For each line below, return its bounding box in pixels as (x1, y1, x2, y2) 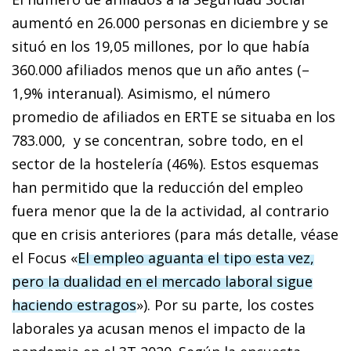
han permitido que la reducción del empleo (12, 178, 303, 197)
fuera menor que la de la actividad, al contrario (12, 201, 329, 221)
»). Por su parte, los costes (136, 295, 314, 315)
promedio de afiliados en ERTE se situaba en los (12, 107, 335, 127)
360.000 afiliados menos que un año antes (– (12, 60, 309, 80)
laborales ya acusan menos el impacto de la (12, 319, 306, 338)
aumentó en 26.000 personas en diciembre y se (12, 13, 328, 33)
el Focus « (12, 248, 78, 268)
